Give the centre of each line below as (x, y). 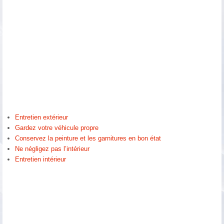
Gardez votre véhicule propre (57, 128)
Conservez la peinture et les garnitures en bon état (88, 138)
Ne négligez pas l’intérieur (52, 149)
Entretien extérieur (41, 117)
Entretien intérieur (40, 159)
